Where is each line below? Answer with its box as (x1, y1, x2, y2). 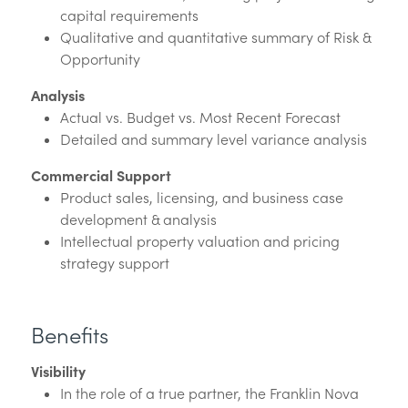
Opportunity (59, 49, 140, 68)
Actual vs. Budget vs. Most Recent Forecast (59, 107, 341, 127)
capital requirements (59, 5, 199, 25)
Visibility (30, 362, 86, 382)
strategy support (59, 253, 169, 272)
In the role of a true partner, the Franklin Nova (59, 384, 359, 403)
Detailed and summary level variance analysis (59, 129, 367, 148)
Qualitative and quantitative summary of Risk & (59, 27, 371, 46)
